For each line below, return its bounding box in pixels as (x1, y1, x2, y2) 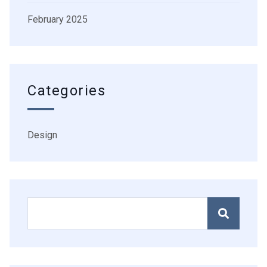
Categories (27, 80, 106, 102)
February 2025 (27, 14, 88, 26)
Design (27, 129, 57, 141)
